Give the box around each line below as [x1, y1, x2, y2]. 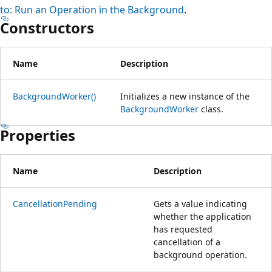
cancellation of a [154, 236, 220, 248]
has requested [154, 223, 212, 235]
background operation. [154, 248, 247, 260]
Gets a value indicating [154, 197, 247, 209]
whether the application [154, 210, 251, 222]
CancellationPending [13, 197, 97, 209]
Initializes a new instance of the [120, 90, 250, 102]
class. [199, 103, 223, 115]
